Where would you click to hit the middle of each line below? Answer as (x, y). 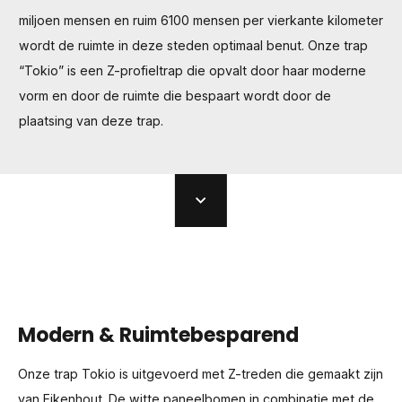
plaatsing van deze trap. (91, 120)
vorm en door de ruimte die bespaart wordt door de (175, 95)
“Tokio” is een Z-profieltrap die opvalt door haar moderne (192, 70)
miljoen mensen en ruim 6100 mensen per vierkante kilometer (201, 20)
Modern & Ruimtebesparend (158, 335)
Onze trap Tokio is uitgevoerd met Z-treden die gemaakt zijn (201, 374)
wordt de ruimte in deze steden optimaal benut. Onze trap (193, 45)
